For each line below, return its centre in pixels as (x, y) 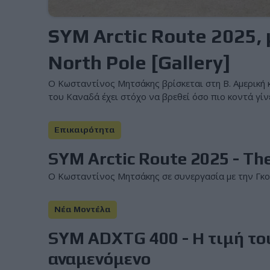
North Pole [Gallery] (140, 62)
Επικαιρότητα (85, 130)
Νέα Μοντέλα (83, 209)
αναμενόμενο (100, 258)
